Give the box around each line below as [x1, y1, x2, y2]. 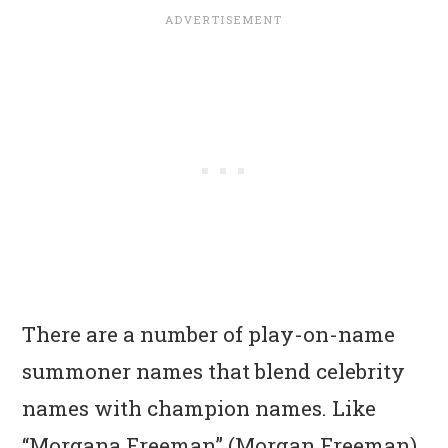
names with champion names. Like [22, 393, 377, 422]
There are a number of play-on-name [22, 319, 396, 348]
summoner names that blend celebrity [22, 356, 406, 385]
